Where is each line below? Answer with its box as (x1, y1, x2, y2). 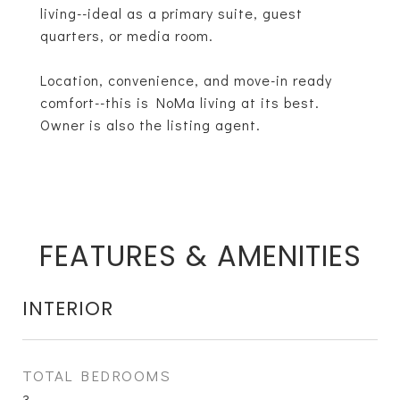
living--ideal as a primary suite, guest (40, 4, 303, 22)
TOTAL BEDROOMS (22, 365, 171, 386)
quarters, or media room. (40, 26, 213, 45)
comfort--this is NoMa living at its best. (40, 93, 320, 112)
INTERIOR (22, 296, 113, 321)
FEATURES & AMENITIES (38, 236, 362, 276)
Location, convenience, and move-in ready (40, 71, 332, 89)
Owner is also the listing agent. (40, 115, 261, 134)
